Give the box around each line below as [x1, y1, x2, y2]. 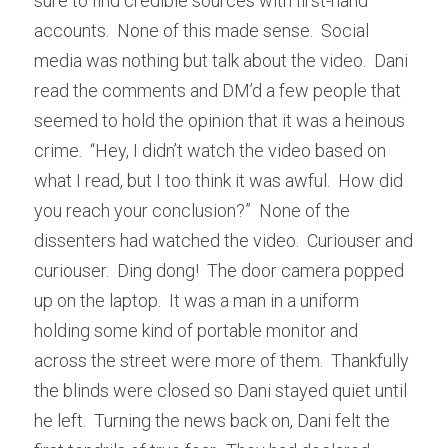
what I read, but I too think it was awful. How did [34, 170, 403, 191]
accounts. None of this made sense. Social [34, 20, 369, 41]
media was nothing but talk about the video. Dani [34, 50, 408, 71]
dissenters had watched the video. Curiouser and [34, 230, 413, 251]
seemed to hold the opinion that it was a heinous [34, 110, 405, 131]
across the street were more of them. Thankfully [34, 350, 409, 371]
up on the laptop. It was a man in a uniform [34, 290, 359, 311]
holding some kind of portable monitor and [34, 320, 358, 341]
